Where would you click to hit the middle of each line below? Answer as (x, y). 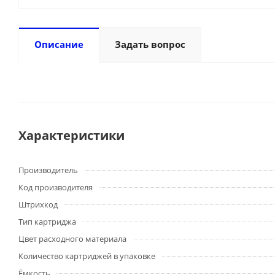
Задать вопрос (150, 44)
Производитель (48, 170)
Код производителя (56, 187)
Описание (59, 44)
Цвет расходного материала (72, 239)
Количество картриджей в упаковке (87, 256)
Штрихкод (38, 204)
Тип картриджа (47, 222)
